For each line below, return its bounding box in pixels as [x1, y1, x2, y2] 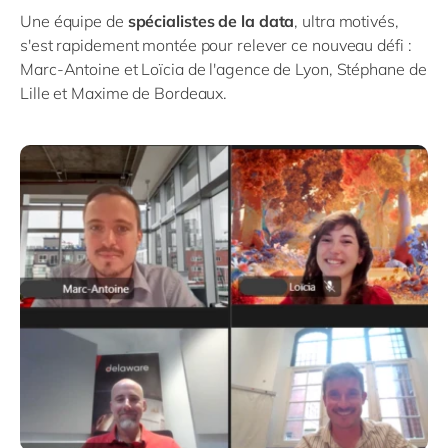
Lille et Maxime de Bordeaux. [20, 82, 228, 103]
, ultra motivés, [294, 10, 399, 31]
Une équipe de [20, 10, 128, 31]
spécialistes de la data [127, 10, 295, 31]
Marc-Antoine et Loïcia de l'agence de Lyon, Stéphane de [20, 58, 427, 79]
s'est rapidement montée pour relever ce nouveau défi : [20, 34, 412, 55]
